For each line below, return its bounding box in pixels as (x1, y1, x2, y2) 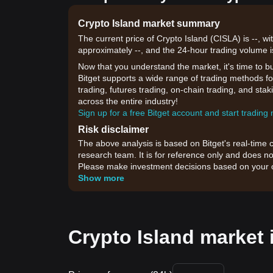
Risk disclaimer (78, 124, 149, 135)
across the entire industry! (78, 96, 178, 106)
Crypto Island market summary (78, 18, 220, 29)
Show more (78, 173, 124, 183)
